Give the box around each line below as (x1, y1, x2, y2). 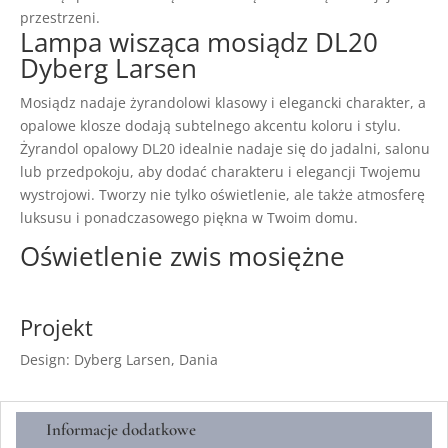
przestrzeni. (20, 8, 100, 28)
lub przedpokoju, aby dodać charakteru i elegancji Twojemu (20, 162, 421, 182)
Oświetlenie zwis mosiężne (20, 238, 345, 275)
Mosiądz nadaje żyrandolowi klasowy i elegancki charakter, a (20, 93, 426, 113)
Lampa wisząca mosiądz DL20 (20, 24, 378, 61)
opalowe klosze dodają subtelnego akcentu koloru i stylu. (20, 116, 401, 136)
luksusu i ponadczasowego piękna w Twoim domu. (20, 208, 358, 228)
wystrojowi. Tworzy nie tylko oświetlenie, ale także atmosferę (20, 185, 425, 205)
